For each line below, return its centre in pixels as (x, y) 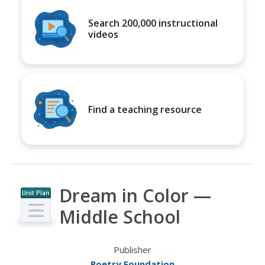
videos (103, 34)
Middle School (120, 217)
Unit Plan (36, 193)
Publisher (132, 250)
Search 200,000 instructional (153, 23)
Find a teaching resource (145, 109)
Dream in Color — (135, 195)
